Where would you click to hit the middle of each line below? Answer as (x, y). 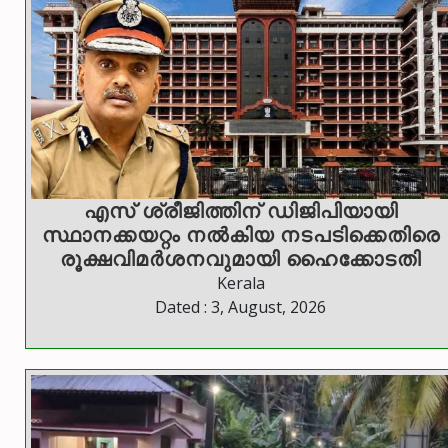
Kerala (240, 282)
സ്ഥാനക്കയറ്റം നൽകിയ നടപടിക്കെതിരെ (160, 234)
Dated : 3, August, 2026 (240, 306)
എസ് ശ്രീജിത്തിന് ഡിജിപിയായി (240, 210)
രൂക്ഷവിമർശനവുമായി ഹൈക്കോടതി (240, 258)
